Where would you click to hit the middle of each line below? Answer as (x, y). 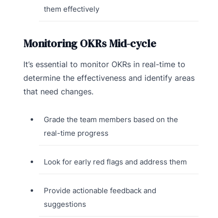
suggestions (65, 204)
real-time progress (76, 133)
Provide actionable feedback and (100, 191)
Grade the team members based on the (111, 120)
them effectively (71, 9)
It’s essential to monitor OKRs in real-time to (104, 64)
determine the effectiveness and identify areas (109, 78)
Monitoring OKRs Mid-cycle (90, 44)
